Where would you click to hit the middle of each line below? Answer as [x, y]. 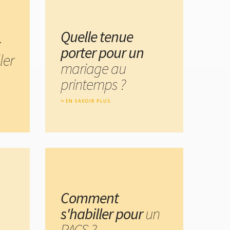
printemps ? [93, 84]
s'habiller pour [103, 214]
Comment [90, 198]
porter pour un [102, 52]
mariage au [93, 68]
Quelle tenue [97, 36]
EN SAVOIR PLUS [88, 101]
